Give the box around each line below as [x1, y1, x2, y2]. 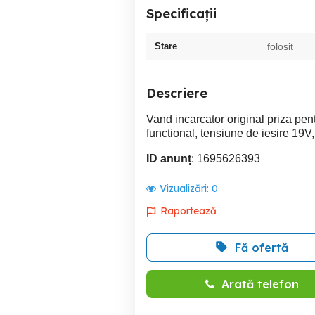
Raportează [160, 205, 217, 217]
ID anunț [146, 153, 191, 165]
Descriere [146, 85, 207, 101]
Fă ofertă [235, 240, 288, 255]
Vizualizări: [160, 182, 212, 195]
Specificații [146, 6, 217, 22]
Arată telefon [221, 277, 299, 291]
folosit [267, 41, 293, 52]
